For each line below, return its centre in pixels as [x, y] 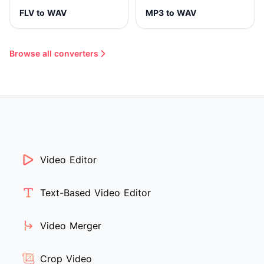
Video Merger [71, 226]
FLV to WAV [43, 13]
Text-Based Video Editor [95, 193]
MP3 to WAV [171, 13]
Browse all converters [54, 54]
